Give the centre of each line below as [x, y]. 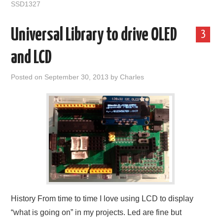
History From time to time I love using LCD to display [102, 199]
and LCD [32, 58]
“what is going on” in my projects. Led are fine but [96, 212]
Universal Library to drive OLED [94, 36]
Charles [132, 77]
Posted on [28, 77]
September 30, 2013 [77, 77]
